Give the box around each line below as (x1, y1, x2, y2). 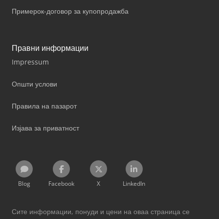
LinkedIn (123, 179, 145, 188)
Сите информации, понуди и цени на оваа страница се (12, 206, 190, 216)
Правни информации (12, 42, 88, 53)
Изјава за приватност (12, 123, 79, 132)
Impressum (12, 57, 49, 66)
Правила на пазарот (12, 101, 77, 110)
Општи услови (12, 79, 57, 88)
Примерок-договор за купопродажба (12, 6, 129, 16)
